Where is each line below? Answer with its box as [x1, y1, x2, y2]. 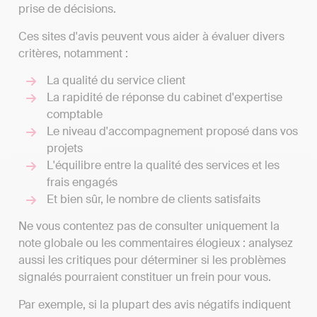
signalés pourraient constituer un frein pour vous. [18, 270, 271, 285]
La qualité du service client [47, 72, 185, 88]
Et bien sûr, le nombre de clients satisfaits [47, 191, 260, 207]
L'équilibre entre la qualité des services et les [47, 157, 279, 173]
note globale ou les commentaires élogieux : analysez [18, 236, 293, 251]
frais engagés [47, 174, 117, 190]
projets [47, 140, 83, 156]
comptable [47, 106, 103, 122]
